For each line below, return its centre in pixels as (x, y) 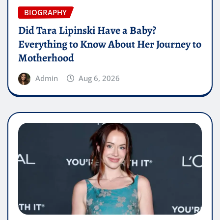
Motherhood (46, 58)
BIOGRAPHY (45, 13)
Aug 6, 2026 (99, 78)
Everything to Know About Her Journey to (110, 44)
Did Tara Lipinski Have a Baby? (87, 30)
